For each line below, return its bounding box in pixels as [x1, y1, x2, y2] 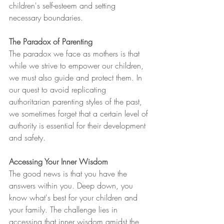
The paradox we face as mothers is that [9, 48, 142, 59]
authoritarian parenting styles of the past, [9, 96, 144, 107]
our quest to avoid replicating [9, 84, 108, 95]
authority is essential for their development [9, 120, 148, 131]
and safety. [9, 132, 45, 143]
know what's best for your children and [9, 192, 140, 203]
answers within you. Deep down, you [9, 180, 135, 191]
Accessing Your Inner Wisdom [9, 156, 108, 167]
